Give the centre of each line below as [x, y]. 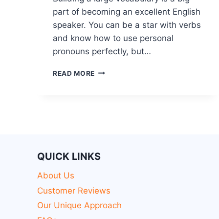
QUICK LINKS [69, 156]
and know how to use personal [113, 38]
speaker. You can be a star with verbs [127, 25]
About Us [56, 176]
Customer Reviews [74, 190]
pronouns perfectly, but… [102, 51]
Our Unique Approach [79, 206]
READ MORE [74, 73]
